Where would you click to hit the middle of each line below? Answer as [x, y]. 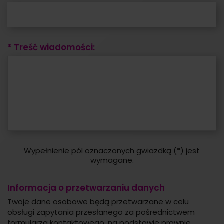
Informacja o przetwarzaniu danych [86, 188]
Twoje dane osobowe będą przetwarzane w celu [98, 201]
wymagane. [112, 160]
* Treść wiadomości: [51, 47]
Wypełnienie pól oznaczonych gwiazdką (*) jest [112, 150]
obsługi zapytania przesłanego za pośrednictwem [101, 212]
